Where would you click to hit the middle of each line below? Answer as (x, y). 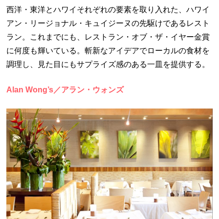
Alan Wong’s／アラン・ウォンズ (65, 89)
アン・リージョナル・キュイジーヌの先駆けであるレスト (108, 23)
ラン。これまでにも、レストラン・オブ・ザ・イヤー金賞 (108, 37)
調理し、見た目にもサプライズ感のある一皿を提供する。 (108, 64)
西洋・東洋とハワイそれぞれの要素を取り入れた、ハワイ (108, 9)
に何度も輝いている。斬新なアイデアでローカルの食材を (108, 50)
